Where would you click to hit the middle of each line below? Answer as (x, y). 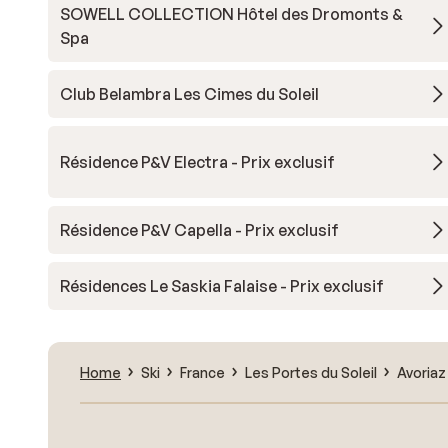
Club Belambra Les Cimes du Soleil (189, 94)
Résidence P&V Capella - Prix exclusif (199, 230)
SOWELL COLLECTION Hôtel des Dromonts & (231, 14)
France (202, 372)
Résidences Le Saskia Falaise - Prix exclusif (222, 286)
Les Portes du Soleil (311, 372)
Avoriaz (421, 372)
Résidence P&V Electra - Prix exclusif (197, 162)
